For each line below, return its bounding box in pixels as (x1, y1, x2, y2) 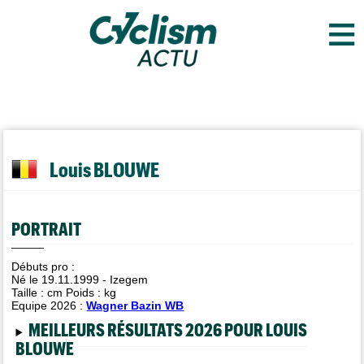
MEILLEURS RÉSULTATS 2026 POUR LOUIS (28, 318, 307, 340)
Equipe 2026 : (11, 299, 87, 312)
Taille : (11, 286, 48, 299)
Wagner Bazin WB (86, 299, 184, 312)
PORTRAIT (11, 217, 82, 239)
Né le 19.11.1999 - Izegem (11, 273, 149, 286)
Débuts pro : (11, 260, 76, 273)
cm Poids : (47, 286, 105, 299)
